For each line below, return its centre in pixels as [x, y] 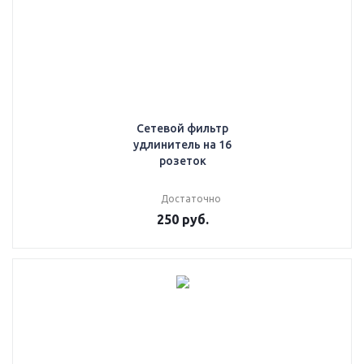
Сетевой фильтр [182, 128]
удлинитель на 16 [182, 145]
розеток [182, 161]
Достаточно [191, 199]
